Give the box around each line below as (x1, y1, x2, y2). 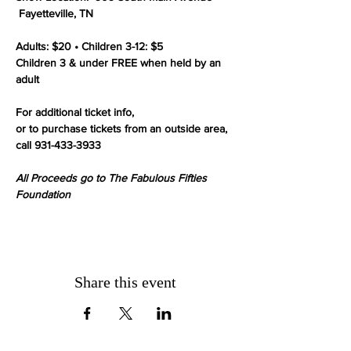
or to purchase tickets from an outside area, (16, 122, 230, 135)
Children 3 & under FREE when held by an (16, 56, 224, 69)
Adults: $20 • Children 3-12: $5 (16, 40, 163, 52)
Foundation (16, 188, 71, 201)
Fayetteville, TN (16, 7, 93, 20)
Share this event (74, 273, 176, 291)
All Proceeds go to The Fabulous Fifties (16, 172, 210, 184)
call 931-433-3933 (16, 139, 101, 151)
